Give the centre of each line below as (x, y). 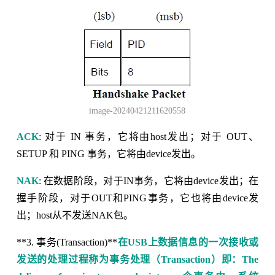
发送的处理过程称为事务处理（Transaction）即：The (137, 259)
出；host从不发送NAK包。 (75, 215)
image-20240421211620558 (137, 110)
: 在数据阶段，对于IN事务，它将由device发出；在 (149, 180)
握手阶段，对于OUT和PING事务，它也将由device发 (137, 198)
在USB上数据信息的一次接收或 (188, 242)
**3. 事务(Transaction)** (67, 242)
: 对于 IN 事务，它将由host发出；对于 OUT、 (149, 136)
